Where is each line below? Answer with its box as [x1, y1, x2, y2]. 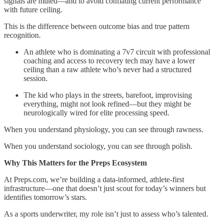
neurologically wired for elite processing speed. [24, 108, 169, 117]
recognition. [4, 30, 41, 39]
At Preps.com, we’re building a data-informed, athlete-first [4, 175, 184, 184]
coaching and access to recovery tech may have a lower [24, 56, 195, 65]
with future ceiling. [4, 5, 62, 14]
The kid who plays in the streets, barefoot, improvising [24, 90, 192, 99]
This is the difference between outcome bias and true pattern [4, 22, 190, 30]
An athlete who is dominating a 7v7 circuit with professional [24, 47, 210, 56]
